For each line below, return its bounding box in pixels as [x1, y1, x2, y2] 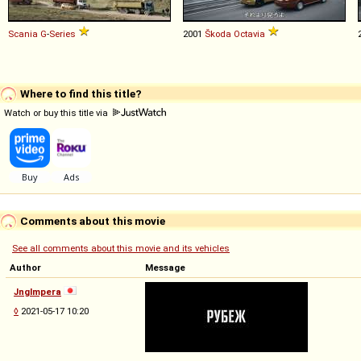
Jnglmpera [14, 285, 61, 297]
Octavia [234, 27, 265, 39]
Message [145, 261, 185, 273]
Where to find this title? [18, 86, 142, 100]
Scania [8, 27, 38, 39]
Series [49, 27, 76, 39]
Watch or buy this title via [4, 106, 110, 118]
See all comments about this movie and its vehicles [12, 242, 230, 254]
